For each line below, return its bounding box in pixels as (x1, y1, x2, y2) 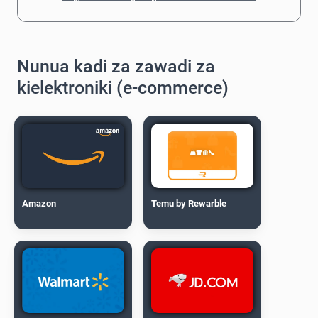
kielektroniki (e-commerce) (17, 77, 229, 98)
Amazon (22, 197, 57, 209)
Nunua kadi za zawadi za (17, 55, 215, 77)
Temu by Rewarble (151, 197, 227, 209)
